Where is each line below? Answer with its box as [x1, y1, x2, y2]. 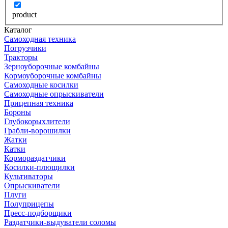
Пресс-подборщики [4, 209, 72, 217]
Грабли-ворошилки [4, 126, 71, 135]
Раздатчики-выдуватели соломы [4, 218, 116, 226]
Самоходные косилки [4, 80, 78, 89]
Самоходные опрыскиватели [4, 90, 104, 98]
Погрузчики [4, 44, 46, 52]
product [12, 10, 37, 19]
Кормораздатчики [4, 154, 66, 162]
